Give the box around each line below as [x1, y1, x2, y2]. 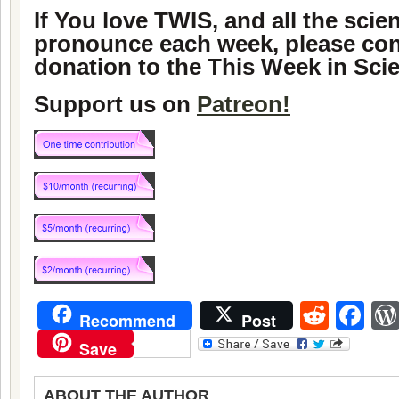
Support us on [34, 91, 197, 118]
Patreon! [197, 91, 290, 118]
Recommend [79, 309, 175, 332]
